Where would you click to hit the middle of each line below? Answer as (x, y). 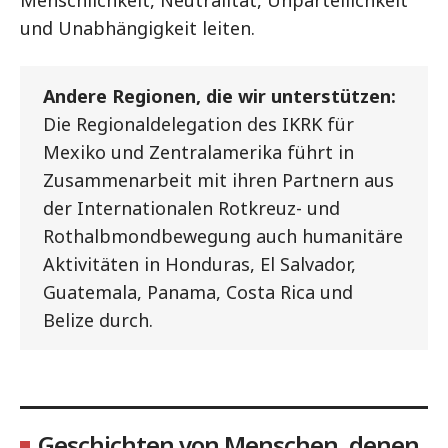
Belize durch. (98, 320)
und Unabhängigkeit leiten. (137, 28)
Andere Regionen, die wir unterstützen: (219, 96)
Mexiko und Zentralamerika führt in (198, 152)
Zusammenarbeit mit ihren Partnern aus (218, 180)
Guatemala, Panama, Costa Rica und (198, 292)
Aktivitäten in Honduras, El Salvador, (199, 264)
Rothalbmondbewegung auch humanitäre (223, 236)
